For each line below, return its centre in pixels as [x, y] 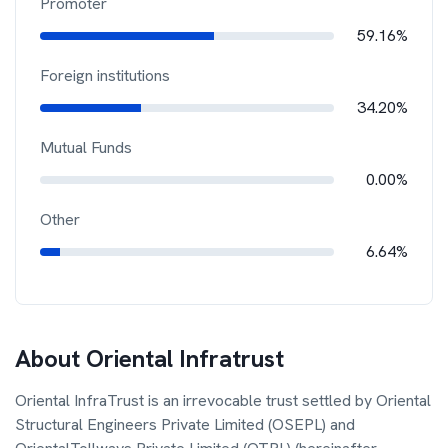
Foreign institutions [105, 75]
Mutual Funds [86, 147]
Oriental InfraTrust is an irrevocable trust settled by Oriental [223, 400]
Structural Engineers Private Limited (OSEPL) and [185, 424]
